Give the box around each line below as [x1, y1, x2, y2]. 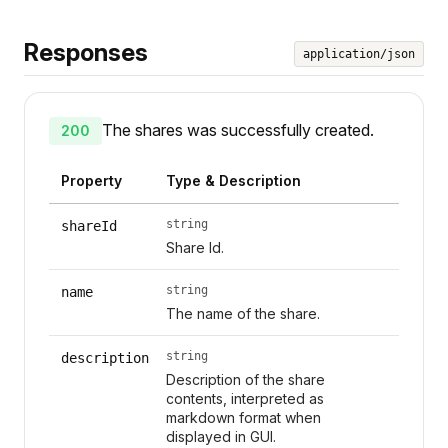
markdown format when [165, 408, 321, 426]
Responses [24, 37, 148, 67]
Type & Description [165, 171, 301, 189]
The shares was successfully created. [102, 119, 374, 140]
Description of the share [165, 370, 325, 388]
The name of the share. [165, 304, 320, 322]
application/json [303, 46, 415, 61]
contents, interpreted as [165, 389, 324, 407]
